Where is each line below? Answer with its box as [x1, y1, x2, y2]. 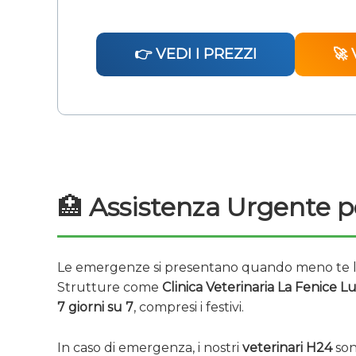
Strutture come [57, 280, 162, 296]
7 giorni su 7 [57, 300, 133, 315]
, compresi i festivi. [133, 300, 244, 315]
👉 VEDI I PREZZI [134, 45, 257, 64]
